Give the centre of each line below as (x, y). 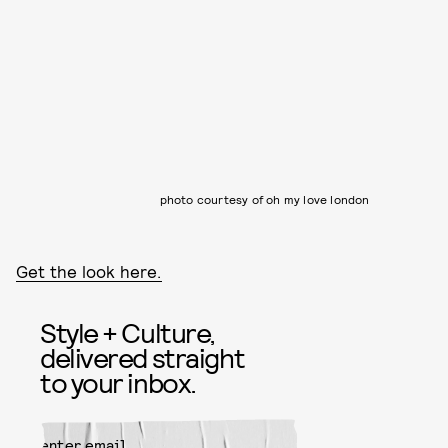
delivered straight (142, 357)
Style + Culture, (127, 332)
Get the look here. (89, 271)
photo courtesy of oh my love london (264, 199)
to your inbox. (118, 382)
